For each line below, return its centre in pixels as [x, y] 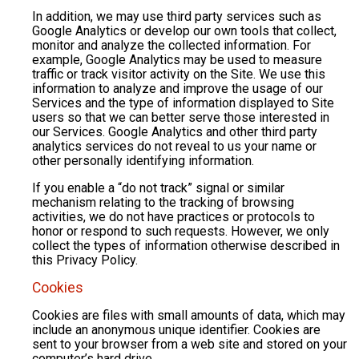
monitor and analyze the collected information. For [171, 46]
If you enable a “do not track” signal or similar [158, 188]
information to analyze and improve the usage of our [177, 89]
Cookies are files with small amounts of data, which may [189, 316]
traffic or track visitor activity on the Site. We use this [179, 75]
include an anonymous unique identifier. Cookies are [176, 330]
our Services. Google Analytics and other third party [175, 132]
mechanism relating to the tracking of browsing [163, 203]
